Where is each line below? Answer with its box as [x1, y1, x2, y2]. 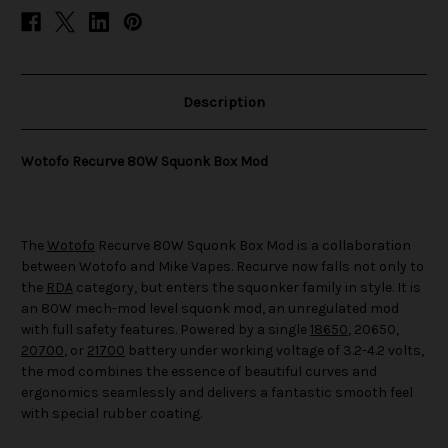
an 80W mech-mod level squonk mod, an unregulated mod [21, 300, 399, 318]
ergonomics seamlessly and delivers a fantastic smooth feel [21, 384, 413, 402]
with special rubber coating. [21, 405, 202, 423]
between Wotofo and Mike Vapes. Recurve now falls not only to [21, 258, 424, 276]
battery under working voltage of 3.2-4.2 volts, [125, 342, 424, 360]
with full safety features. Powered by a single [21, 321, 310, 339]
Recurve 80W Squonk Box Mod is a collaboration [95, 237, 411, 255]
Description [183, 93, 265, 112]
